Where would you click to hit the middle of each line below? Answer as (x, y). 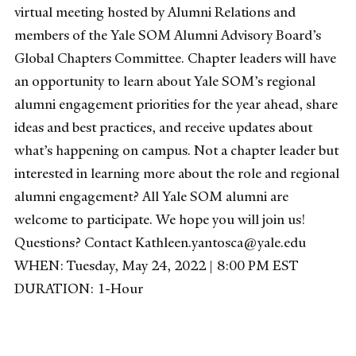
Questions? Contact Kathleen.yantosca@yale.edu (160, 243)
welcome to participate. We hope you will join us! (160, 220)
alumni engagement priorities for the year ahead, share (176, 104)
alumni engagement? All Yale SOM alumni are (151, 197)
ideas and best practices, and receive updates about (163, 128)
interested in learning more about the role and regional (177, 174)
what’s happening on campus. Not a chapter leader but (176, 151)
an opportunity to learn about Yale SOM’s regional (165, 81)
